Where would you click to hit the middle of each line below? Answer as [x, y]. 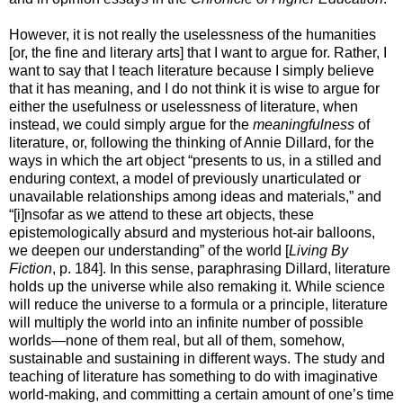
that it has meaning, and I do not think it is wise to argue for [194, 88]
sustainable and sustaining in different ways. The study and [197, 358]
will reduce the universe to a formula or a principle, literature [198, 304]
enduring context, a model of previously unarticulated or [185, 178]
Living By [318, 250]
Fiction [31, 268]
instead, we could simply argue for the [131, 124]
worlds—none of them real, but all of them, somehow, [177, 340]
